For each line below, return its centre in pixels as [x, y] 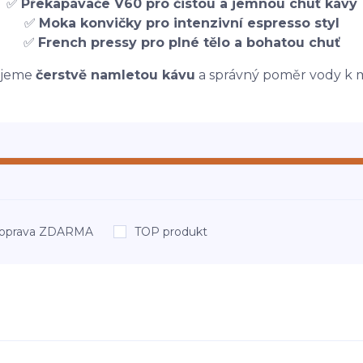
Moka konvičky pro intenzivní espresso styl [189, 23]
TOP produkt [171, 232]
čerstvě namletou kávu [115, 75]
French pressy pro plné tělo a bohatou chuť [189, 43]
